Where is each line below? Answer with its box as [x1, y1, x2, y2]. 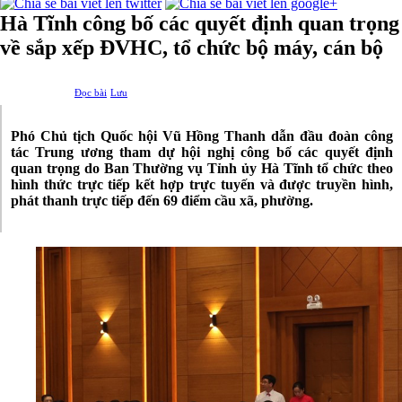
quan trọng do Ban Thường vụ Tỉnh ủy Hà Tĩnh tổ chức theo [11, 160, 393, 176]
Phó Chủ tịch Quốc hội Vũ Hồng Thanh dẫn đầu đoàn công [11, 127, 393, 144]
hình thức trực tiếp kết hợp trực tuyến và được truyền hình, [11, 176, 393, 192]
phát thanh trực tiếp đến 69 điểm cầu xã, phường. [11, 192, 313, 208]
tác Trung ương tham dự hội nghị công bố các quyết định [11, 144, 393, 160]
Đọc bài [74, 86, 107, 98]
